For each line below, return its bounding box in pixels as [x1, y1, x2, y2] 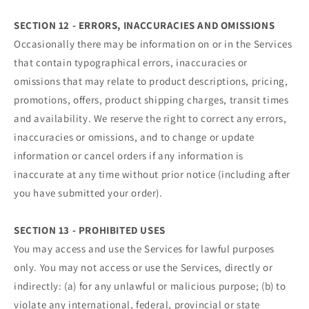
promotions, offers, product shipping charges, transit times [14, 93, 289, 107]
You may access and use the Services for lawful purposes [14, 242, 275, 256]
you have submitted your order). [14, 186, 163, 200]
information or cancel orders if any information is [14, 149, 244, 163]
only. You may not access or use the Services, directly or [14, 261, 273, 275]
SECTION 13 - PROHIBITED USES [14, 223, 166, 237]
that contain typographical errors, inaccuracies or [14, 56, 248, 70]
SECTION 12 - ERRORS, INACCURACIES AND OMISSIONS [14, 19, 275, 32]
